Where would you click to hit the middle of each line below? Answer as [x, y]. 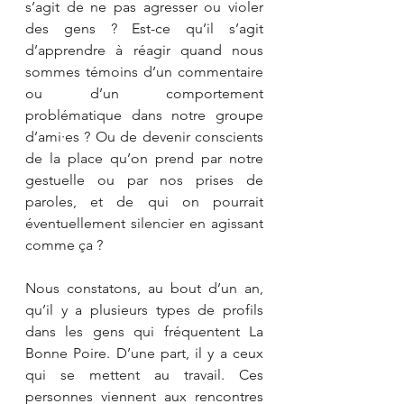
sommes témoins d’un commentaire [144, 71]
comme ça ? [64, 244]
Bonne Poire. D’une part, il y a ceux [144, 353]
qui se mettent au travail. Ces [144, 374]
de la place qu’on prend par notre [144, 158]
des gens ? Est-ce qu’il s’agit [144, 28]
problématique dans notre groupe [144, 115]
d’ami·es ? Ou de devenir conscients [144, 136]
